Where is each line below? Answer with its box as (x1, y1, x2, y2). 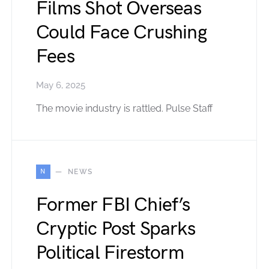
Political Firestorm (36, 241, 184, 265)
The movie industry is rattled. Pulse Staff (36, 102, 213, 114)
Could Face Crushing (36, 20, 207, 44)
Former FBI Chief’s (36, 193, 190, 217)
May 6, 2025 (36, 79, 85, 91)
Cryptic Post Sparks (36, 217, 195, 241)
